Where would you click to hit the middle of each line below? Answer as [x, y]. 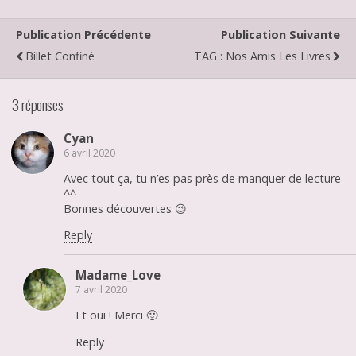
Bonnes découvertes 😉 [125, 209]
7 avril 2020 [101, 289]
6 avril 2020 [89, 153]
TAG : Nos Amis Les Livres [262, 56]
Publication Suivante [281, 35]
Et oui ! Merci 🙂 [116, 315]
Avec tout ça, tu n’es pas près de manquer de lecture [202, 179]
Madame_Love [118, 275]
